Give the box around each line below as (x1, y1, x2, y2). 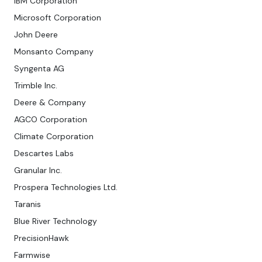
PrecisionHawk (14, 233, 69, 244)
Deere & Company (14, 97, 86, 108)
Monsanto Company (14, 46, 94, 57)
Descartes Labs (14, 148, 74, 159)
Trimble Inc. (14, 80, 57, 91)
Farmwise (14, 250, 50, 261)
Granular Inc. (14, 165, 62, 176)
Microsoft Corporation (14, 12, 101, 23)
